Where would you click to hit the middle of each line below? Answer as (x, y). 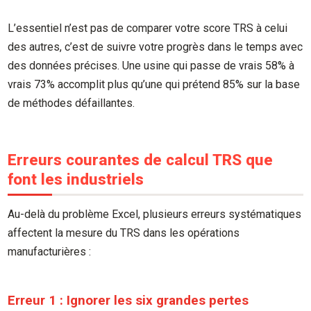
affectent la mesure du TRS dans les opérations (124, 233)
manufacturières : (50, 252)
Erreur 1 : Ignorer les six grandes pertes (128, 300)
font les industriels (76, 179)
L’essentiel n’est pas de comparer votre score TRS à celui (148, 28)
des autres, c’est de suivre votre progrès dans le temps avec (155, 47)
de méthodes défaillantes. (72, 103)
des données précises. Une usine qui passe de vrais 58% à (151, 65)
